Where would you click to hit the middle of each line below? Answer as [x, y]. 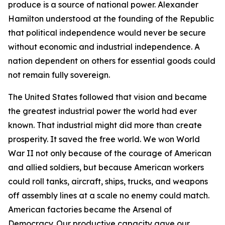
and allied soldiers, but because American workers [106, 167]
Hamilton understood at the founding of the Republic [111, 19]
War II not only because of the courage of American [110, 153]
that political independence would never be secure [107, 33]
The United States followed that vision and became [107, 97]
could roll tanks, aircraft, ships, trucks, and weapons [108, 181]
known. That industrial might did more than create [105, 125]
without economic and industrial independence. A [104, 47]
